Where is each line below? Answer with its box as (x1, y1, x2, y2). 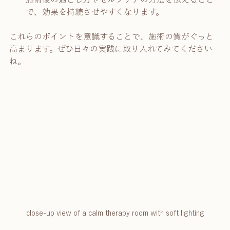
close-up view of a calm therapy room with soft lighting (26, 209, 204, 217)
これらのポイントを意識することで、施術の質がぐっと (9, 32, 214, 41)
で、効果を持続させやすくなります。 (26, 8, 164, 16)
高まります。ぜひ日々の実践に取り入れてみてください (9, 45, 213, 53)
